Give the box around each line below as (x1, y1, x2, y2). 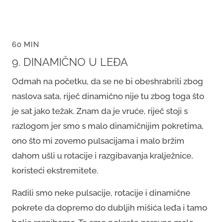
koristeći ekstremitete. (12, 165, 100, 175)
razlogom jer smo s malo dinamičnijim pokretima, (12, 120, 204, 131)
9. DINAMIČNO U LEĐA (12, 55, 128, 68)
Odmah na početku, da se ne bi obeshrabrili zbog (12, 76, 203, 86)
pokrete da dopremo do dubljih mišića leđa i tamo (12, 202, 207, 213)
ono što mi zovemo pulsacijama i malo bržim (12, 135, 184, 146)
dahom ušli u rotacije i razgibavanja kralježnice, (12, 150, 193, 161)
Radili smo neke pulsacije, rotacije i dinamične (12, 187, 190, 198)
